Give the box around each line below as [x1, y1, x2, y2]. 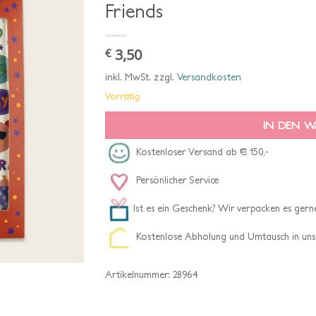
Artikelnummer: [105, 268, 173, 280]
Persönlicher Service [133, 174, 219, 186]
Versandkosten [177, 71, 241, 83]
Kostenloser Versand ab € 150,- [133, 146, 269, 158]
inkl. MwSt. [105, 71, 151, 83]
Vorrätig [105, 91, 140, 102]
